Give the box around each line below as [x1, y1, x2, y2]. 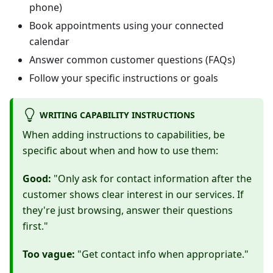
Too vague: [23, 247, 75, 261]
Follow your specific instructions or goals [29, 71, 218, 85]
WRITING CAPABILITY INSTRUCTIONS [39, 108, 195, 121]
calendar [29, 35, 69, 49]
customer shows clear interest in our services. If [23, 187, 244, 201]
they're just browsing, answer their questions [23, 203, 233, 217]
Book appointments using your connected [29, 19, 224, 33]
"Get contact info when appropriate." [75, 247, 249, 261]
